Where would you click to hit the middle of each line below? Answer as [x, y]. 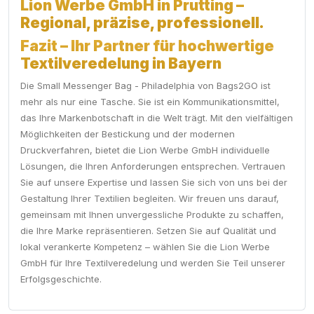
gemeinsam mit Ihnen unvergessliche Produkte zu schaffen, [152, 215]
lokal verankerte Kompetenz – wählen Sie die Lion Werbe [145, 247]
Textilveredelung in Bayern [121, 64]
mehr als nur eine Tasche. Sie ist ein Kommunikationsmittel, [150, 102]
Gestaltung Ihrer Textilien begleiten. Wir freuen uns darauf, [150, 199]
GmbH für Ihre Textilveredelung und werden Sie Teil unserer [153, 263]
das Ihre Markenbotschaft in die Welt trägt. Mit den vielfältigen [157, 118]
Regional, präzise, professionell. [142, 23]
